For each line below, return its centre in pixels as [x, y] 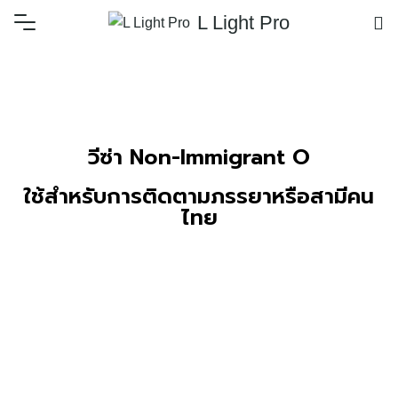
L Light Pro [243, 22]
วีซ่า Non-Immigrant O [199, 157]
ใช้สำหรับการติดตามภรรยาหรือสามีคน [199, 196]
